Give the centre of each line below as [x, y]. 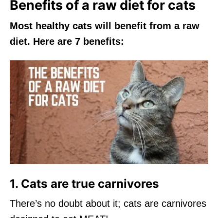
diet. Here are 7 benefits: [67, 41]
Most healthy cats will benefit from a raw [105, 26]
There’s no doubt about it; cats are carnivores [108, 203]
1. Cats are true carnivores [84, 183]
